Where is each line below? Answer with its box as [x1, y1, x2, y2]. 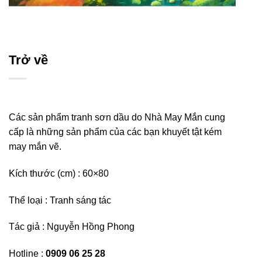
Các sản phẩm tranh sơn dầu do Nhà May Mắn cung [9, 112, 225, 122]
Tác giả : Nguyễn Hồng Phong [9, 222, 135, 232]
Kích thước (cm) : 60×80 [9, 168, 109, 178]
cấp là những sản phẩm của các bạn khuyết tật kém [9, 127, 222, 137]
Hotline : [9, 249, 46, 259]
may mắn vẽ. [9, 142, 61, 151]
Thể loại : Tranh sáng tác [9, 195, 111, 205]
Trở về [9, 53, 48, 67]
